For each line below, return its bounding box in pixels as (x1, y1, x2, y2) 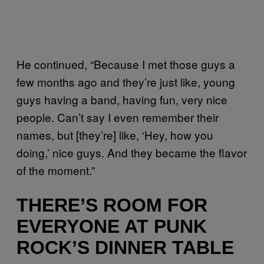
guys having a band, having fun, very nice (16, 91, 227, 107)
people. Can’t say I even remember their (16, 108, 219, 125)
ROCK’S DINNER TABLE (16, 237, 234, 259)
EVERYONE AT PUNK (16, 216, 207, 237)
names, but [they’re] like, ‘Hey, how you (16, 126, 213, 143)
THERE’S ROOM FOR (16, 194, 207, 216)
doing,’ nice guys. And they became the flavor (16, 144, 247, 160)
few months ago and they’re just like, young (16, 73, 235, 90)
